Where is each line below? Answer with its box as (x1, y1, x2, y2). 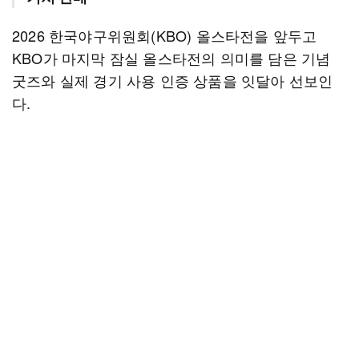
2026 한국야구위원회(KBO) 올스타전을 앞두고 (12, 25, 317, 46)
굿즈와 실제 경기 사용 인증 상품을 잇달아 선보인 (12, 70, 333, 91)
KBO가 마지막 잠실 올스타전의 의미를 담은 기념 (12, 47, 331, 68)
